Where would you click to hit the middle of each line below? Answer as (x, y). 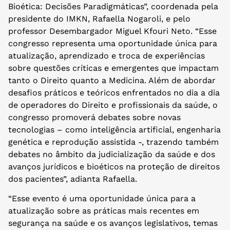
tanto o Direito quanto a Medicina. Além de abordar (112, 81)
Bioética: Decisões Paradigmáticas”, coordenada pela (113, 7)
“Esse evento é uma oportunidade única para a (102, 199)
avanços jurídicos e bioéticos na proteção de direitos (114, 167)
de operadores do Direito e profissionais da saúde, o (113, 105)
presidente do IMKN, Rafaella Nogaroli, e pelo (99, 19)
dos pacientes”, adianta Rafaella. (73, 179)
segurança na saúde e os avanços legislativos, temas (113, 223)
